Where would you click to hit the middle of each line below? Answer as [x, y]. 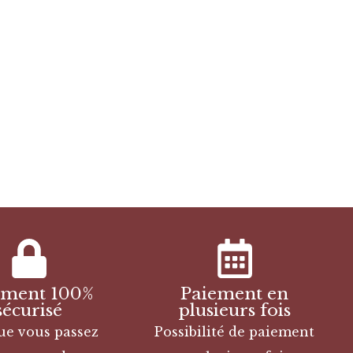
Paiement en [235, 294]
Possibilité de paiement [235, 332]
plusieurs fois [235, 311]
